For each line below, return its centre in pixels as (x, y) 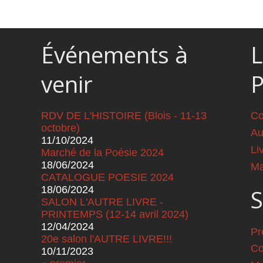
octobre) (60, 128)
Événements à (114, 55)
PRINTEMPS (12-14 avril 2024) (114, 215)
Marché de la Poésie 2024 (102, 153)
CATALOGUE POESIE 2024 (107, 178)
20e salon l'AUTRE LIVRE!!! (106, 239)
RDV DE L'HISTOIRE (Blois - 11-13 (124, 116)
